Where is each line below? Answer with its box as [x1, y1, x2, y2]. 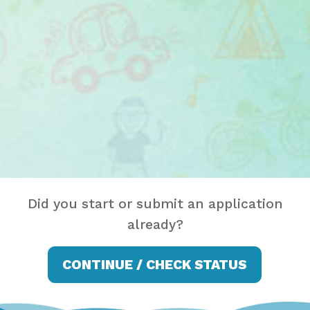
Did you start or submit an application [27, 196, 283, 212]
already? [127, 217, 183, 233]
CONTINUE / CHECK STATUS [62, 256, 247, 273]
